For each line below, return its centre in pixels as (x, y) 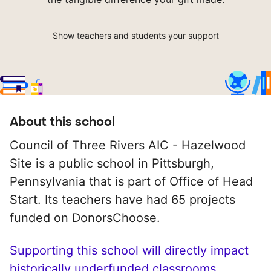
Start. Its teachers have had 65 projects (122, 200)
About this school (62, 122)
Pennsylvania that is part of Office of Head (131, 182)
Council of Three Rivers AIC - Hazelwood (128, 145)
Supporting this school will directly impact (129, 251)
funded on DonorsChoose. (85, 218)
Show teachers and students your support (135, 36)
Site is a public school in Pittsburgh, (112, 164)
